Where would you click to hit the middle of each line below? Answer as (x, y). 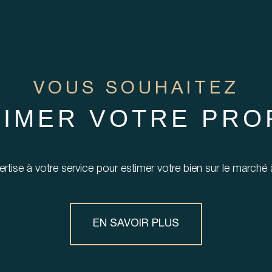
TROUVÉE (136, 22)
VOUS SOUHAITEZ (136, 89)
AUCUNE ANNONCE (136, 10)
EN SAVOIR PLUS (136, 223)
